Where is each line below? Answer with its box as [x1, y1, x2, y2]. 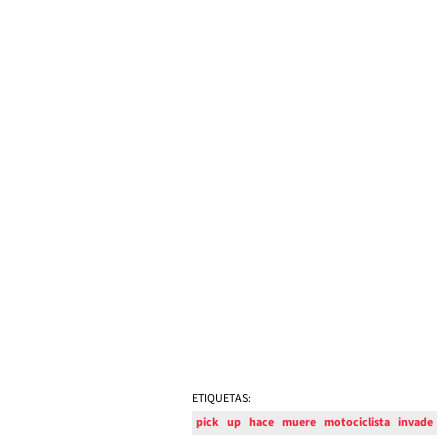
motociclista [324, 414, 390, 432]
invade [398, 414, 433, 432]
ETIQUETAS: [192, 390, 251, 408]
